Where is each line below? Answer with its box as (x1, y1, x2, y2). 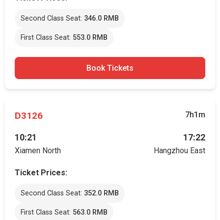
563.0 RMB (73, 208, 108, 217)
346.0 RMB (84, 14, 119, 23)
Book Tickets (86, 63, 134, 73)
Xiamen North (15, 146, 61, 155)
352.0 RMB (84, 189, 119, 197)
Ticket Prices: (15, 168, 67, 177)
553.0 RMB (73, 33, 108, 42)
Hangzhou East (154, 146, 205, 155)
